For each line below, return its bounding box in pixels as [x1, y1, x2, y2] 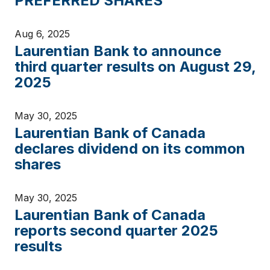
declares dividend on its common [14, 140, 245, 157]
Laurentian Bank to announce [14, 42, 221, 60]
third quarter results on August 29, [14, 58, 256, 75]
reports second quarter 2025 [14, 222, 218, 239]
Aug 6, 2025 [14, 28, 70, 40]
